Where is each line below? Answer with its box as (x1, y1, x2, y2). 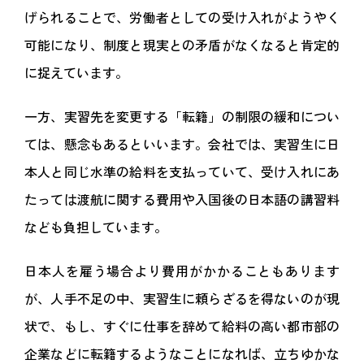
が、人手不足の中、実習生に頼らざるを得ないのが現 (24, 288, 340, 309)
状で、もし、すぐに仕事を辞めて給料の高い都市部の (24, 316, 340, 336)
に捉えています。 (24, 63, 128, 83)
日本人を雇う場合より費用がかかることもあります (24, 261, 340, 281)
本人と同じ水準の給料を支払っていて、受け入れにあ (24, 162, 340, 182)
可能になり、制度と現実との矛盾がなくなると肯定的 (24, 35, 340, 55)
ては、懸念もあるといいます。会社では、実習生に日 (24, 134, 340, 154)
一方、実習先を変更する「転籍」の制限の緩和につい (24, 106, 340, 127)
